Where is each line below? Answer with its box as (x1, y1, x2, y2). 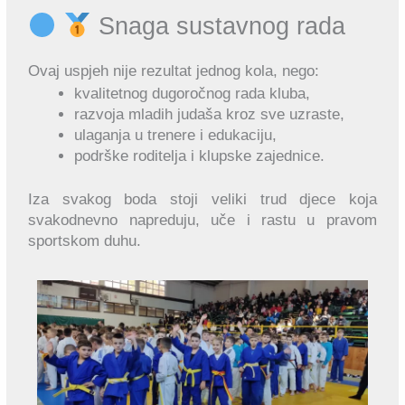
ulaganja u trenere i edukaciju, (74, 126, 278, 144)
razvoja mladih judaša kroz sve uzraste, (74, 105, 345, 123)
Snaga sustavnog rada (90, 12, 345, 40)
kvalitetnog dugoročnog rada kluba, (74, 84, 311, 102)
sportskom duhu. (28, 232, 142, 250)
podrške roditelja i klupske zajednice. (74, 146, 325, 165)
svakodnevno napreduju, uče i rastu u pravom (28, 212, 377, 230)
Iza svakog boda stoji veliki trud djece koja (28, 191, 377, 209)
